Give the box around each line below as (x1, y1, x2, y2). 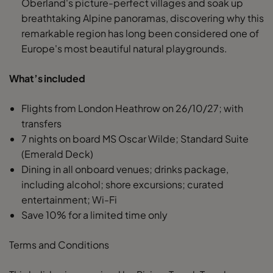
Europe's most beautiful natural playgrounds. (21, 42, 229, 55)
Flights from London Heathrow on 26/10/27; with (21, 102, 243, 115)
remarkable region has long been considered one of (21, 27, 259, 40)
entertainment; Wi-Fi (21, 193, 117, 206)
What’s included (9, 72, 85, 85)
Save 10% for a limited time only (21, 208, 168, 221)
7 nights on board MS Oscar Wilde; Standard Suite (21, 132, 249, 145)
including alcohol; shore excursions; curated (21, 178, 224, 191)
